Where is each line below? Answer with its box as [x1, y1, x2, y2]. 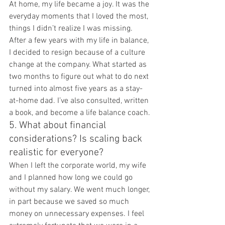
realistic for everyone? [9, 147, 103, 159]
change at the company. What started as [9, 60, 149, 70]
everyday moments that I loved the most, [9, 12, 150, 22]
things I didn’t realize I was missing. [9, 24, 135, 34]
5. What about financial [9, 120, 108, 132]
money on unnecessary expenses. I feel [9, 209, 146, 219]
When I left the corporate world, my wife [9, 161, 148, 171]
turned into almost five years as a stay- [9, 84, 143, 94]
